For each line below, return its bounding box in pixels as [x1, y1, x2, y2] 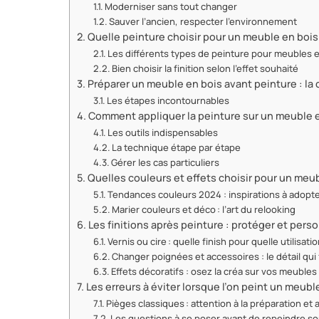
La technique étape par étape [112, 141, 241, 154]
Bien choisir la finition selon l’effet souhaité [112, 62, 299, 75]
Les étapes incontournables [107, 94, 230, 107]
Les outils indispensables [108, 126, 219, 139]
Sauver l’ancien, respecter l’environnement [109, 15, 298, 28]
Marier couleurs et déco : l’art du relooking [112, 203, 296, 216]
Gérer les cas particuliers [111, 156, 220, 169]
